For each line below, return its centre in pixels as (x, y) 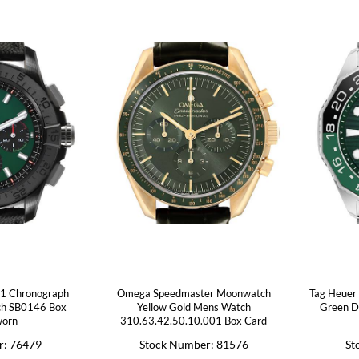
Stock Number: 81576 (194, 344)
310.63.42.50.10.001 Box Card (194, 321)
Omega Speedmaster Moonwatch (194, 293)
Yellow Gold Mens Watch (194, 307)
